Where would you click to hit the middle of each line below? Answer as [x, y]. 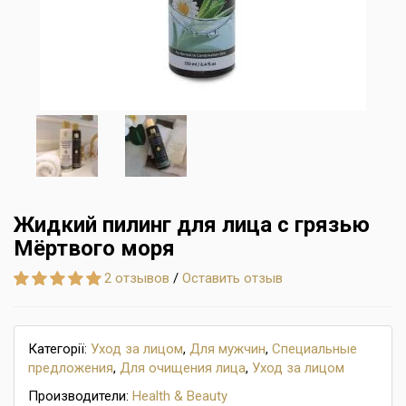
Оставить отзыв [232, 278]
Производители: [80, 396]
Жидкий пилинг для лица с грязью [192, 225]
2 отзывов [137, 278]
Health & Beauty [180, 396]
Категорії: [59, 349]
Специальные [314, 349]
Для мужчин [227, 349]
